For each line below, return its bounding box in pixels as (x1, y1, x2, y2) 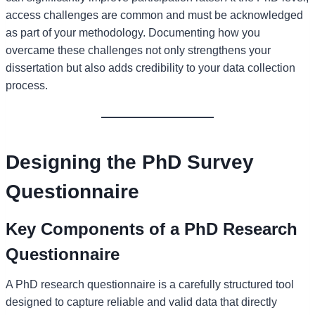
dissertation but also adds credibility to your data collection (6, 61, 295, 74)
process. (6, 79, 48, 91)
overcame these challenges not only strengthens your (6, 44, 271, 56)
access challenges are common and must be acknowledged (6, 8, 303, 21)
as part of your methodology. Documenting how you (6, 26, 260, 39)
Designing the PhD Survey (6, 150, 254, 173)
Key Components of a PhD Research (6, 219, 297, 238)
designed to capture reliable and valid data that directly (6, 295, 277, 308)
